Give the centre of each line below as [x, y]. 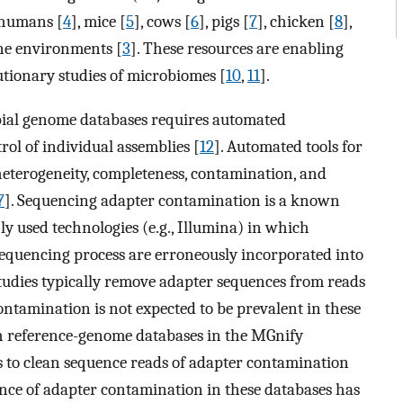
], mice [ [99, 22]
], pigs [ [224, 22]
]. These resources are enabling [237, 49]
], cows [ [162, 22]
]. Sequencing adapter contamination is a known [172, 200]
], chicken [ [296, 22]
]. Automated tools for [288, 146]
